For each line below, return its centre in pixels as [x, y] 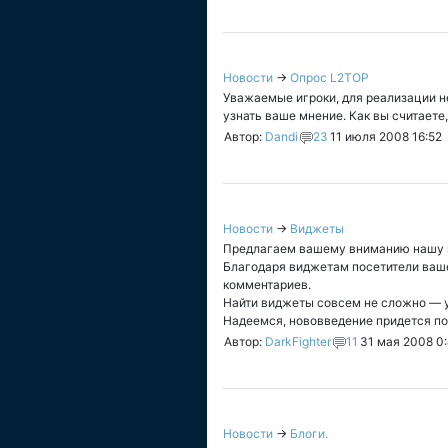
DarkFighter [298, 341]
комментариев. [267, 284]
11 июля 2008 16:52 [386, 136]
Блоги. [309, 433]
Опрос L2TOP [329, 77]
